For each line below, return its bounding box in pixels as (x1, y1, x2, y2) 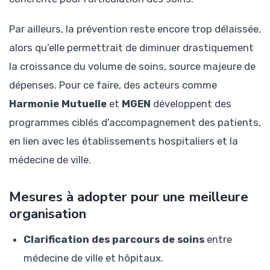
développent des (151, 98, 231, 110)
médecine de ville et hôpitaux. (24, 251, 163, 264)
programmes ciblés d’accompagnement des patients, (9, 116, 261, 128)
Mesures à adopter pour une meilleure (9, 187, 248, 206)
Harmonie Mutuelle (9, 98, 107, 110)
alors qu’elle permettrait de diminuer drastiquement (9, 42, 254, 54)
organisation (9, 204, 86, 223)
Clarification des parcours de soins (24, 233, 204, 245)
